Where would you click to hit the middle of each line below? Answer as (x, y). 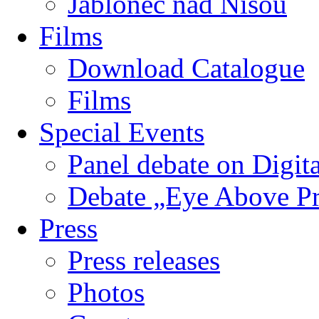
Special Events (122, 132)
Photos (106, 292)
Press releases (144, 260)
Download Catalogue (186, 68)
